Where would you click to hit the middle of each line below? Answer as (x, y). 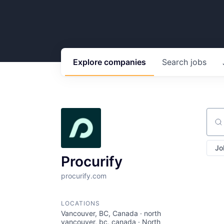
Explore (88, 62)
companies (125, 62)
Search (176, 62)
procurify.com (84, 176)
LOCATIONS (80, 203)
